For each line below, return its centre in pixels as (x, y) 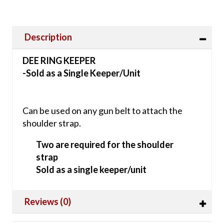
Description (48, 37)
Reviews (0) (47, 202)
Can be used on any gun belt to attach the (102, 111)
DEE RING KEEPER (59, 61)
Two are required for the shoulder (104, 145)
